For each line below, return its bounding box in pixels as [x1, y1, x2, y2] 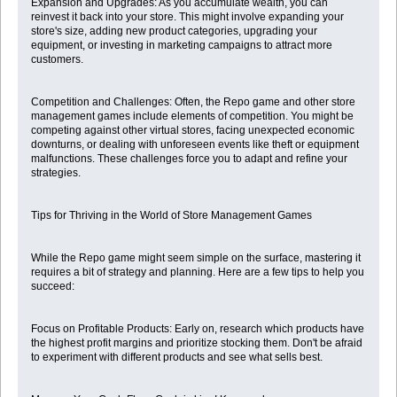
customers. [30, 53, 83, 66]
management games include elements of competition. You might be [30, 110, 354, 123]
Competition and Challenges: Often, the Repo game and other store [30, 96, 355, 109]
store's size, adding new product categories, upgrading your [30, 25, 317, 38]
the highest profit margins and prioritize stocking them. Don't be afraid [30, 337, 362, 350]
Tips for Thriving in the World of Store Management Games [30, 209, 312, 222]
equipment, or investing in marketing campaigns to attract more [30, 39, 332, 52]
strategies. [30, 167, 81, 180]
